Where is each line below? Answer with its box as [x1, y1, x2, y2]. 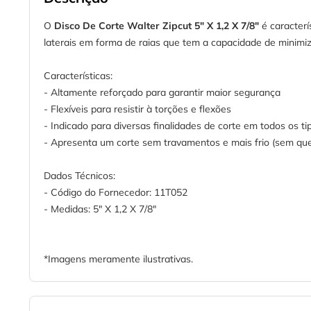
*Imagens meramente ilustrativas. [44, 253, 193, 266]
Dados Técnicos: [44, 169, 115, 183]
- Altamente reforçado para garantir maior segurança [44, 86, 280, 99]
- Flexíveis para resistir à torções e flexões [44, 103, 231, 116]
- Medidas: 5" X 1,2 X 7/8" [44, 203, 156, 216]
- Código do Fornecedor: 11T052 [44, 186, 187, 199]
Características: [44, 69, 112, 83]
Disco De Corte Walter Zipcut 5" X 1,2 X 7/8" [54, 19, 259, 33]
